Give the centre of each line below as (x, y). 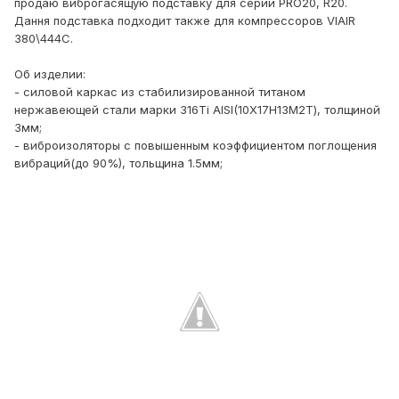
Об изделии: (50, 74)
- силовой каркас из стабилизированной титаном (160, 92)
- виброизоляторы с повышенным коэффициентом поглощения (195, 146)
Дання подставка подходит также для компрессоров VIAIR (185, 21)
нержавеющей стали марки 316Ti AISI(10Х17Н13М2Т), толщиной (197, 110)
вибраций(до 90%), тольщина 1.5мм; (118, 163)
